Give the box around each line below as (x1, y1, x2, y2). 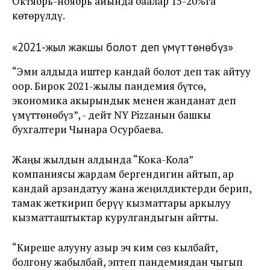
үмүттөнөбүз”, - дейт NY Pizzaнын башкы (12, 107, 211, 122)
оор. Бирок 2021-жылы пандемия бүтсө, (12, 78, 206, 93)
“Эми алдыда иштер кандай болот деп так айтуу (12, 64, 251, 78)
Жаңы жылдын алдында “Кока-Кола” (12, 152, 193, 166)
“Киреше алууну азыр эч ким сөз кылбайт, (12, 240, 218, 254)
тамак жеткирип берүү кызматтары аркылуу (12, 195, 231, 210)
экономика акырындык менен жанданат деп (12, 93, 236, 107)
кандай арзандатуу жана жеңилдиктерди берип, (12, 181, 251, 195)
